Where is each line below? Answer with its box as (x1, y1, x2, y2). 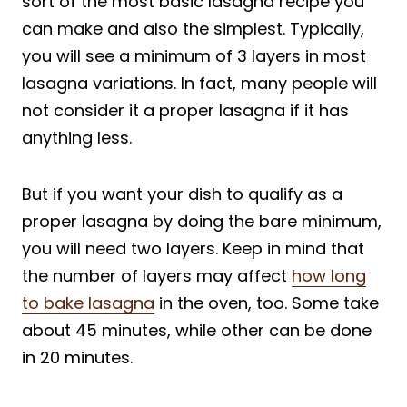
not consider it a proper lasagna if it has (22, 98, 349, 122)
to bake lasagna (22, 291, 154, 314)
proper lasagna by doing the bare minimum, (22, 209, 382, 233)
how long (292, 263, 366, 287)
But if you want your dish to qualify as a (22, 182, 342, 205)
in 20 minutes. (22, 345, 133, 369)
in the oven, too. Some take (154, 291, 379, 314)
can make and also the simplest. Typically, (22, 16, 364, 40)
